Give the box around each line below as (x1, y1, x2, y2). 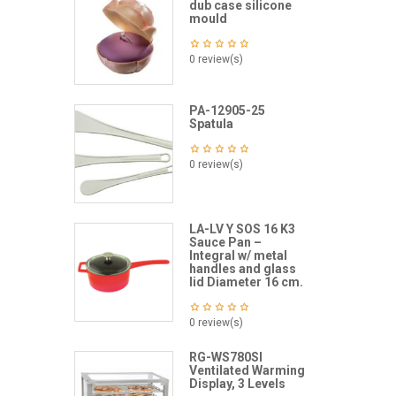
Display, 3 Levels (188, 377, 286, 392)
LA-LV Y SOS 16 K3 (188, 222, 295, 237)
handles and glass (188, 262, 296, 277)
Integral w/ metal (188, 248, 287, 263)
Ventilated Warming (188, 363, 305, 378)
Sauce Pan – (188, 235, 262, 250)
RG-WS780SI (188, 350, 263, 365)
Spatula (188, 117, 233, 132)
